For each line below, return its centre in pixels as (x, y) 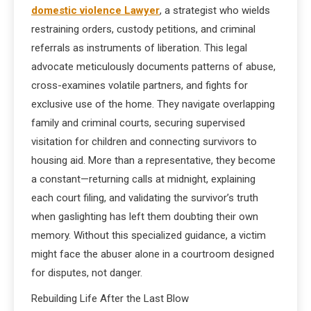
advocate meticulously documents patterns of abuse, (153, 67)
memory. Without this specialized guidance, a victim (149, 235)
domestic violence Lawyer (95, 10)
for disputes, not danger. (87, 273)
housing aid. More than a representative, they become (153, 160)
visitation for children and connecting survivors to (144, 142)
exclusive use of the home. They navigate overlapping (153, 104)
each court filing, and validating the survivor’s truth (145, 198)
